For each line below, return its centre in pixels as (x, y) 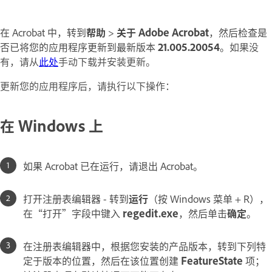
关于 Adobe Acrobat (163, 32)
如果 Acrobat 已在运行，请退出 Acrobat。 (113, 165)
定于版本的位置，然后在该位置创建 (102, 260)
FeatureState (212, 260)
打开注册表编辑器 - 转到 (76, 198)
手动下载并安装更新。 (107, 61)
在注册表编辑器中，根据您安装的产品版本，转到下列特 (144, 246)
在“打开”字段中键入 (73, 213)
